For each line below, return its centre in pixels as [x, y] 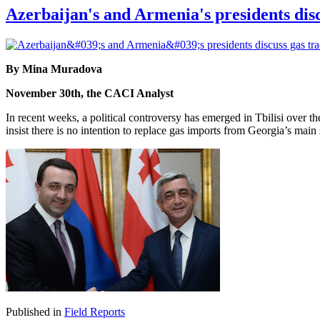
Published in [34, 311]
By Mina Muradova [54, 69]
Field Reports [95, 311]
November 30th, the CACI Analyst [90, 93]
